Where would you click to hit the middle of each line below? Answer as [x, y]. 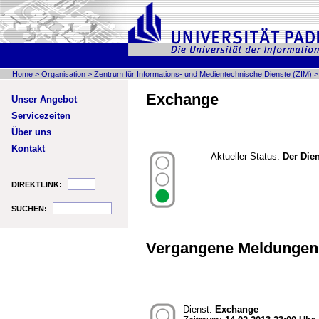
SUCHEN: [29, 208]
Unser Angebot [44, 99]
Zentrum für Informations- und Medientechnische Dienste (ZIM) [203, 74]
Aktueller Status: [247, 156]
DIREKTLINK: [37, 184]
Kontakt [28, 148]
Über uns [31, 132]
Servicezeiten [41, 116]
